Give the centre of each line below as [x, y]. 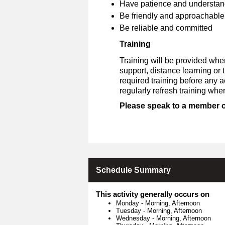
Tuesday [130, 210]
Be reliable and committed [166, 28]
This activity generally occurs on [153, 194]
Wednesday [134, 218]
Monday [129, 203]
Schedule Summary [133, 170]
